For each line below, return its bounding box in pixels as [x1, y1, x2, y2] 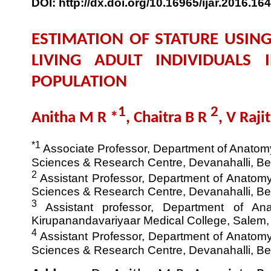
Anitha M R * [31, 110, 118, 127]
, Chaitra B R [126, 110, 211, 127]
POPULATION [31, 73, 127, 91]
